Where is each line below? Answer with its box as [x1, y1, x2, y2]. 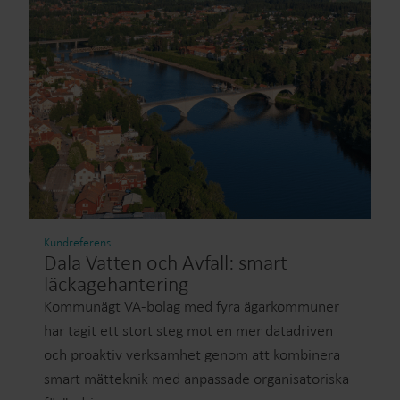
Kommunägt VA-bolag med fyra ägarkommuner [44, 296, 339, 316]
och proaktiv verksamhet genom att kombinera [44, 345, 340, 364]
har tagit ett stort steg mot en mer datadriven [44, 321, 333, 340]
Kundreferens [44, 235, 111, 250]
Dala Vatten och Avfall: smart [44, 249, 287, 275]
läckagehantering [44, 271, 188, 296]
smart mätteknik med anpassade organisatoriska [44, 369, 349, 388]
